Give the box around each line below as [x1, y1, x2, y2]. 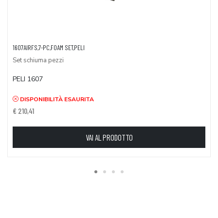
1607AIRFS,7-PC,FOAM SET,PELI [13, 43, 85, 52]
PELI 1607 [13, 74, 43, 84]
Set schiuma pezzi [13, 56, 64, 65]
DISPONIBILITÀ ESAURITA [18, 95, 94, 103]
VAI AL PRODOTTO [85, 132, 133, 142]
